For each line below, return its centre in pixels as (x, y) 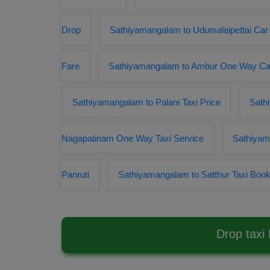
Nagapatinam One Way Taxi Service (133, 138)
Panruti (75, 174)
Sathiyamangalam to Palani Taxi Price (146, 102)
